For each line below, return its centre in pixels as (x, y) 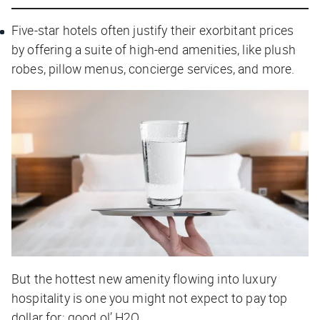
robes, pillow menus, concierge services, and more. (155, 68)
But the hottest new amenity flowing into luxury (144, 279)
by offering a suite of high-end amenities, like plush (154, 49)
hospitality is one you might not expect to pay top (150, 298)
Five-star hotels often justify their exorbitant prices (153, 30)
